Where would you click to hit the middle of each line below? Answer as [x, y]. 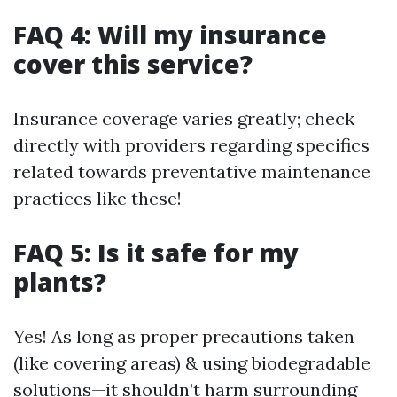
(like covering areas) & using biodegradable [192, 363]
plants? [60, 282]
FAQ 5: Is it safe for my [156, 253]
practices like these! [97, 198]
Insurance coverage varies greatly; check [184, 118]
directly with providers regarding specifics [191, 145]
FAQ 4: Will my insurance [170, 35]
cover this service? [133, 64]
